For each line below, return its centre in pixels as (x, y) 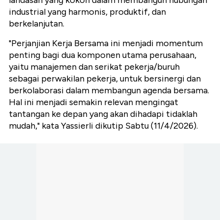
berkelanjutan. (37, 23)
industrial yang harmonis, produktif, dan (87, 12)
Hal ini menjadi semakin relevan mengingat (94, 102)
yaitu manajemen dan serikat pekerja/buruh (94, 67)
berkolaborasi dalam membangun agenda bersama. (109, 90)
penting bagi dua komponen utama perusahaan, (103, 55)
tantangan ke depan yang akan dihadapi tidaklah (103, 114)
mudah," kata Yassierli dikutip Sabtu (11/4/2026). (103, 125)
